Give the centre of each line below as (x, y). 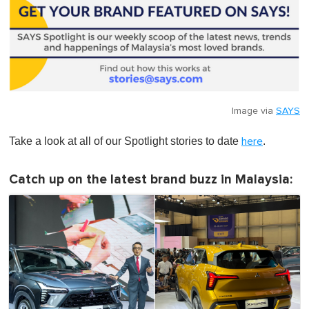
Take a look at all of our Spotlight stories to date (125, 141)
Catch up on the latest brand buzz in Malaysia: (151, 179)
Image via (254, 111)
